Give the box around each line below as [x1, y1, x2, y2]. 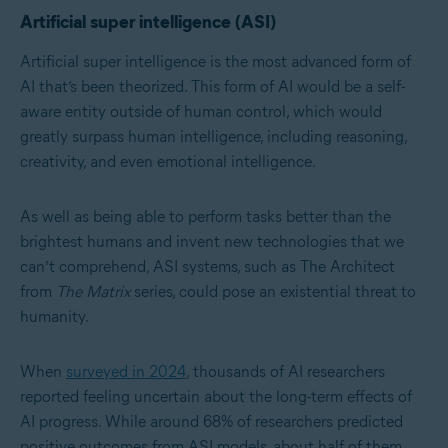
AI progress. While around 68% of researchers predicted [20, 412, 403, 432]
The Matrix [56, 282, 130, 302]
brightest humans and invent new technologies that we [20, 232, 404, 252]
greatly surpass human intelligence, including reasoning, [20, 127, 407, 147]
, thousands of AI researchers [186, 362, 385, 382]
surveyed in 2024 [66, 362, 186, 382]
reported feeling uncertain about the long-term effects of [20, 387, 412, 407]
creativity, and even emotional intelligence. [20, 152, 316, 172]
